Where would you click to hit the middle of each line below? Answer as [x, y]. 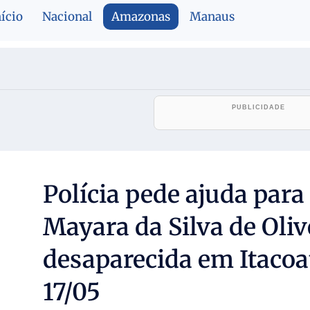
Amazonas [141, 17]
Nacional [67, 17]
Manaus [212, 17]
